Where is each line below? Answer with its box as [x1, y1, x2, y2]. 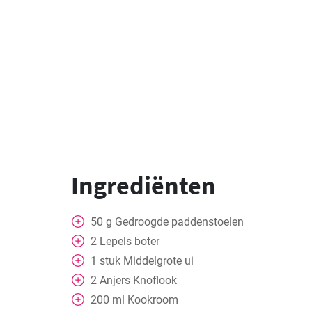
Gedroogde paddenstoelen [115, 215, 244, 228]
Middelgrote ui [123, 254, 194, 267]
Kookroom [127, 293, 178, 306]
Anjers [100, 274, 130, 287]
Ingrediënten [71, 170, 216, 201]
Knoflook [133, 274, 177, 287]
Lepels [100, 235, 132, 248]
